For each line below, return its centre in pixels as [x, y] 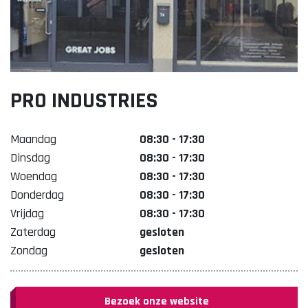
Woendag [34, 176]
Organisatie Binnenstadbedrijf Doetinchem [154, 93]
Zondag [29, 251]
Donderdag [37, 195]
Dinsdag [30, 158]
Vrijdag [27, 213]
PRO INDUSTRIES [84, 101]
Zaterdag [33, 232]
